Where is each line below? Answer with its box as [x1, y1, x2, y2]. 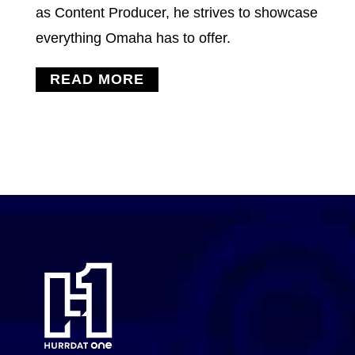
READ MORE [49, 71, 144, 88]
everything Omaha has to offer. [35, 30, 231, 47]
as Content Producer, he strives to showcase [35, 5, 318, 21]
